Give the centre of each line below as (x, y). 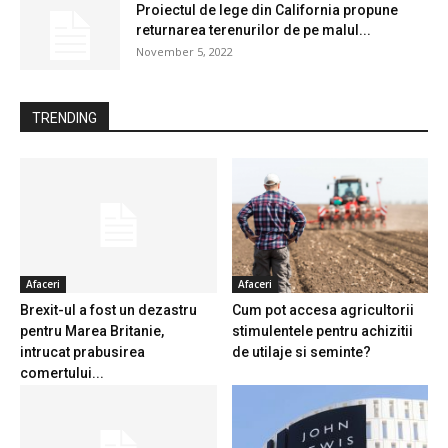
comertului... (62, 373)
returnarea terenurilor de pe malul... (253, 29)
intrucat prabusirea (82, 352)
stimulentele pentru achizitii (322, 331)
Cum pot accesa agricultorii (322, 310)
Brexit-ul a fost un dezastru (108, 310)
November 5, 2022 (184, 51)
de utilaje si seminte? (301, 352)
